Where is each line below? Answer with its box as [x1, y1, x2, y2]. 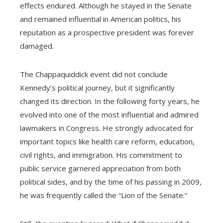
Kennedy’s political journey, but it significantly [20, 83, 175, 93]
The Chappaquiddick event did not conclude [20, 69, 168, 80]
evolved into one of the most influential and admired [20, 110, 199, 120]
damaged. [20, 41, 54, 51]
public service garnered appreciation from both [20, 163, 181, 174]
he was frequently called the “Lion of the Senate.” [20, 190, 187, 201]
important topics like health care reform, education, [20, 136, 195, 147]
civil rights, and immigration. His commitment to [20, 150, 182, 160]
